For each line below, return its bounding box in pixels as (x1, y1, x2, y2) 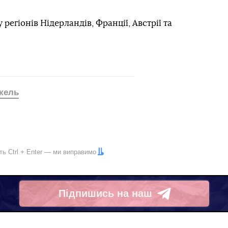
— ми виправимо (42, 148, 96, 156)
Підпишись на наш (58, 188, 152, 199)
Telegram (58, 194, 103, 206)
